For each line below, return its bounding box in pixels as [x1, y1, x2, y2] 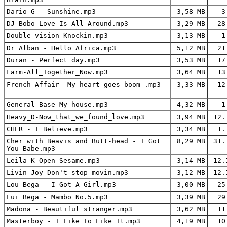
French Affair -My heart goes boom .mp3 [7, 80, 161, 88]
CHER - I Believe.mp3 [7, 125, 88, 133]
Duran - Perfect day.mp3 [7, 56, 100, 64]
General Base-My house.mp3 [7, 100, 108, 108]
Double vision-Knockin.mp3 [7, 31, 108, 40]
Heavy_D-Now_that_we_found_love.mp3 [7, 112, 144, 121]
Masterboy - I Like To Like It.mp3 [7, 217, 140, 225]
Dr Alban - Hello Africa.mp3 [7, 44, 116, 52]
